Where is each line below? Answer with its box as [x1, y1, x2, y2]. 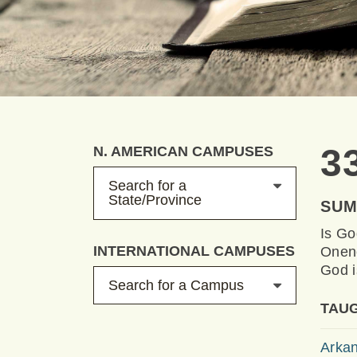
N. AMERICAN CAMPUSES [93, 143, 273, 160]
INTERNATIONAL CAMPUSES [93, 242, 295, 259]
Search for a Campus [108, 277, 244, 293]
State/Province [108, 192, 202, 209]
